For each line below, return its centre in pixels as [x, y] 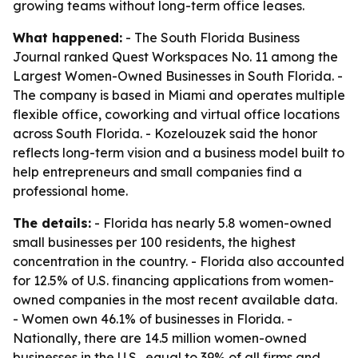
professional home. [70, 191]
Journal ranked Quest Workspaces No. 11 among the [175, 57]
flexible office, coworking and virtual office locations [176, 114]
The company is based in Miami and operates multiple [179, 95]
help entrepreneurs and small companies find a [157, 172]
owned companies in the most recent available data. [175, 300]
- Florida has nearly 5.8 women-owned [211, 223]
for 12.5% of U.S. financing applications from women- [173, 280]
